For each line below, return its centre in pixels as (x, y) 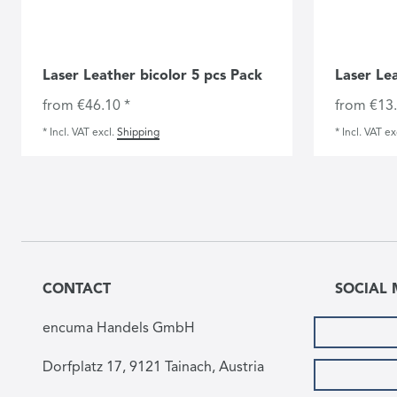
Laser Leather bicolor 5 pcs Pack (152, 76)
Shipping (138, 132)
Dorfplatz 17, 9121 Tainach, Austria (153, 367)
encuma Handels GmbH (119, 328)
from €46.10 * (86, 106)
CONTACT (77, 289)
